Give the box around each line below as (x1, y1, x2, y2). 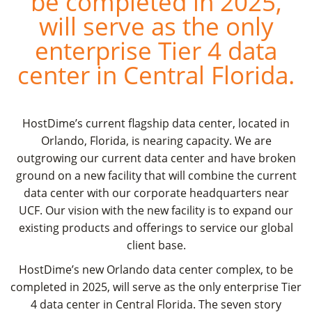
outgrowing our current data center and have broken (16, 150, 296, 166)
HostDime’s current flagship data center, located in (22, 116, 290, 132)
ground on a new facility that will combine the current (15, 168, 297, 184)
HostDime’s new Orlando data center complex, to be (19, 262, 293, 278)
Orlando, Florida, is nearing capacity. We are (40, 133, 272, 149)
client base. (126, 237, 186, 253)
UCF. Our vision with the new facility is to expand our (19, 203, 293, 219)
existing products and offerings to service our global (19, 220, 293, 236)
